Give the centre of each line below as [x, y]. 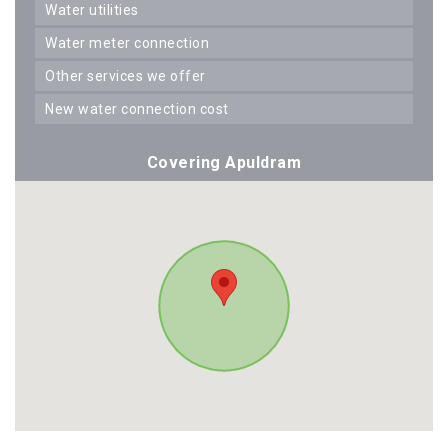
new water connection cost [141, 108]
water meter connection [133, 42]
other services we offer [130, 75]
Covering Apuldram [224, 162]
